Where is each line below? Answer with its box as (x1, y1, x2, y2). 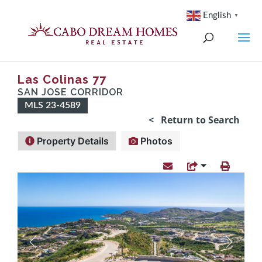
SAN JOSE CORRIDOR (18, 87, 123, 98)
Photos (138, 135, 173, 147)
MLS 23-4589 (25, 101, 81, 110)
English (203, 11, 231, 20)
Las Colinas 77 (18, 73, 106, 87)
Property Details (35, 135, 109, 147)
